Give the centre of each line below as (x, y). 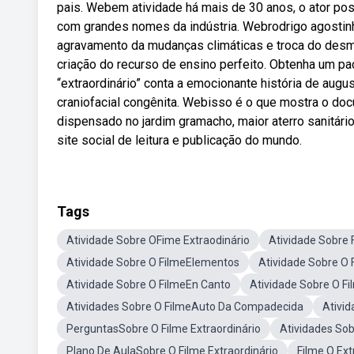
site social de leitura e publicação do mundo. (179, 140)
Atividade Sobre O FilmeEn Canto (149, 284)
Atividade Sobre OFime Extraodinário (158, 240)
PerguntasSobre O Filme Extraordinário (164, 329)
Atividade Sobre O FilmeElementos (153, 262)
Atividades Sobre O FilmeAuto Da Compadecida (185, 307)
